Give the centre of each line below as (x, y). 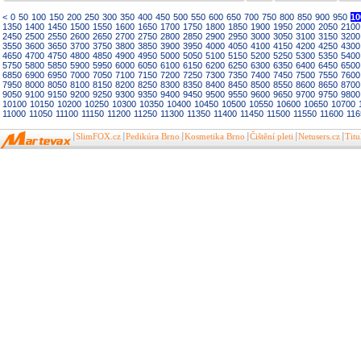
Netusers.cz (319, 137)
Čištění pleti (272, 137)
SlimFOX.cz (98, 137)
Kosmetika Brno (215, 137)
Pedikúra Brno (153, 137)
